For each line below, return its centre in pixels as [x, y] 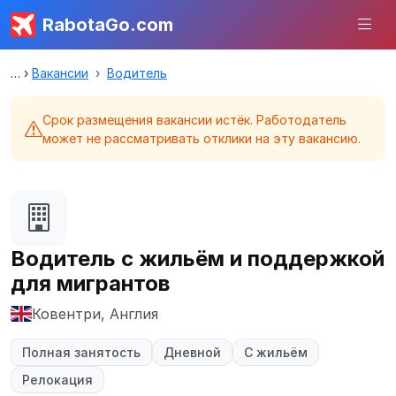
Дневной [192, 352]
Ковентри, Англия [95, 314]
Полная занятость [81, 352]
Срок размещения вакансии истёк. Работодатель [194, 120]
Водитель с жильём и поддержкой [198, 259]
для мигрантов [90, 283]
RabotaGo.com [108, 25]
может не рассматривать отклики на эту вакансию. [202, 138]
